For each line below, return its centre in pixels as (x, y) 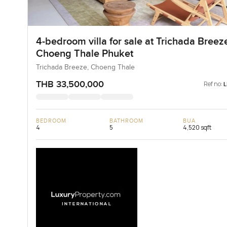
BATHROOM (126, 121)
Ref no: (213, 84)
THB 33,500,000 (70, 84)
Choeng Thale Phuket (84, 53)
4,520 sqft (197, 127)
